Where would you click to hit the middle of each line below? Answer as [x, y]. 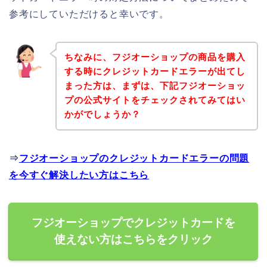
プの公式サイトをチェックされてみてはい [155, 100]
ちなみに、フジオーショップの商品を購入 [155, 57]
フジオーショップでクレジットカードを [133, 223]
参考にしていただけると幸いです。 [89, 14]
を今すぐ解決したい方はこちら [79, 175]
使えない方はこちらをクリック [133, 240]
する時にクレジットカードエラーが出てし [155, 72]
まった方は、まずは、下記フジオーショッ [155, 86]
